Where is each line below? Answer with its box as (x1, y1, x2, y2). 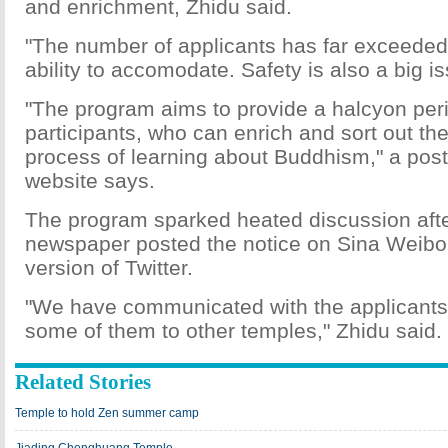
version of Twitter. (25, 256, 193, 279)
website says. (25, 169, 155, 192)
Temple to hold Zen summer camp (15, 406, 199, 420)
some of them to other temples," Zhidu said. (25, 319, 442, 342)
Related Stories (15, 370, 151, 394)
